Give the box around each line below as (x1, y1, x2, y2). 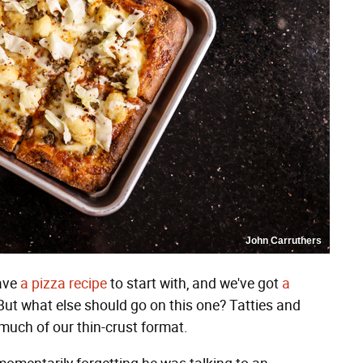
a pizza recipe (20, 275, 107, 293)
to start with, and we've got (107, 275, 282, 293)
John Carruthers (246, 235, 322, 246)
